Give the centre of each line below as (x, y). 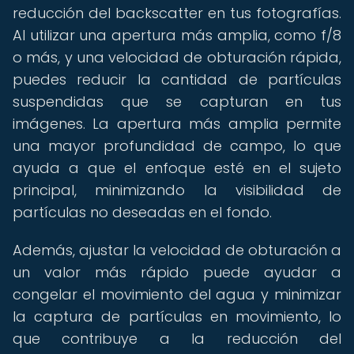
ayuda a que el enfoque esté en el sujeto (177, 168)
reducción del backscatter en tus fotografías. (177, 13)
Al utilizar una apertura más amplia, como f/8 (177, 35)
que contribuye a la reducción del (177, 339)
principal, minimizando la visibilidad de (177, 190)
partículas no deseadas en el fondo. (142, 212)
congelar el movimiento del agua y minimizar (177, 294)
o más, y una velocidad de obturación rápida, (177, 57)
